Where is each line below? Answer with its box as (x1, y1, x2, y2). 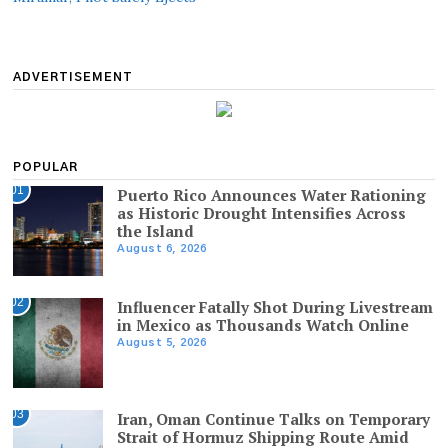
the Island (117, 221, 195, 242)
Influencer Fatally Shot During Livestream (117, 297, 434, 318)
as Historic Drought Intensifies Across (117, 203, 407, 224)
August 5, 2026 (117, 336, 207, 348)
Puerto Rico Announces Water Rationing (117, 185, 427, 206)
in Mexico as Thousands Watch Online (117, 315, 410, 336)
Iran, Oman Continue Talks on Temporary (117, 409, 431, 430)
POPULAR (13, 161, 79, 174)
